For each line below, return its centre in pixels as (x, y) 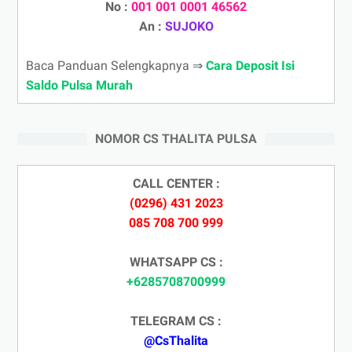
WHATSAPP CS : (176, 262)
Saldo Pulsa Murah (79, 85)
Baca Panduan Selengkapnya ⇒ (116, 65)
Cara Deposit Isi (250, 65)
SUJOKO (189, 26)
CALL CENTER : (176, 183)
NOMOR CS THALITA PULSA (176, 138)
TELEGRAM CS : (176, 321)
